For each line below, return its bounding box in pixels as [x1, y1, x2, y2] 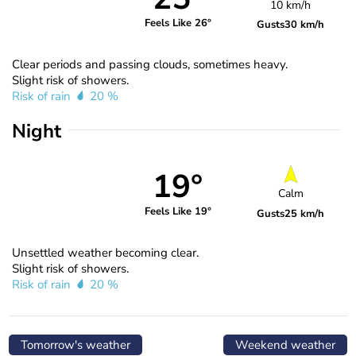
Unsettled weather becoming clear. [12, 244, 199, 261]
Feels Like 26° [144, 16, 211, 31]
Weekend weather [235, 336, 335, 353]
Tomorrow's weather [21, 336, 130, 353]
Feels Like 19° [144, 204, 211, 219]
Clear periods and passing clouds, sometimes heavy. [12, 56, 288, 72]
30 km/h [284, 17, 325, 32]
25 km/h [284, 207, 325, 222]
